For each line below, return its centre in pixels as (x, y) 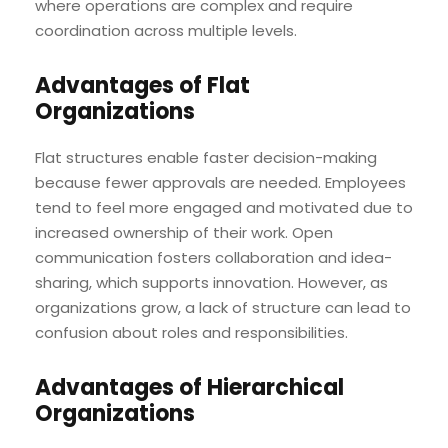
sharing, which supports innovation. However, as (211, 282)
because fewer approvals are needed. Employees (220, 182)
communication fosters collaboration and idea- (213, 257)
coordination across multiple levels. (166, 30)
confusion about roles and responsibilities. (191, 332)
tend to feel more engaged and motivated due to (224, 207)
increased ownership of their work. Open (184, 232)
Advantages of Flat (142, 85)
